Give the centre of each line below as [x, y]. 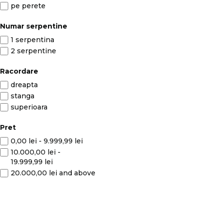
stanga [23, 96]
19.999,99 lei [32, 162]
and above [76, 173]
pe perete [28, 6]
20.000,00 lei [34, 173]
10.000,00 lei [33, 152]
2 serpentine [33, 51]
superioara [29, 107]
